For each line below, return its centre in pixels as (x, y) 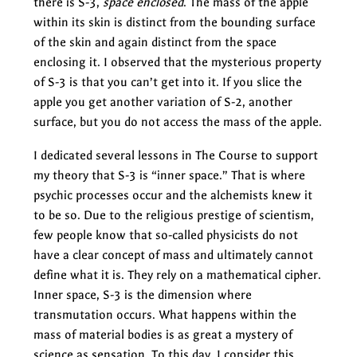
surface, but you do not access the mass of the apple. (178, 122)
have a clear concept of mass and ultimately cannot (173, 255)
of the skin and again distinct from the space (155, 42)
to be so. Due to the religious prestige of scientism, (174, 215)
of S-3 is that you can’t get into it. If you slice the (168, 82)
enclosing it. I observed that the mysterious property (177, 62)
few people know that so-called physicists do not (166, 235)
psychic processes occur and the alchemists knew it (173, 195)
